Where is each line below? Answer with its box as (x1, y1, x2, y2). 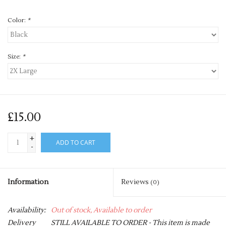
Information (8, 177, 48, 187)
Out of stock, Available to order (51, 205, 152, 215)
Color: (8, 16, 27, 24)
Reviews (121, 177, 150, 187)
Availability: (8, 205, 46, 215)
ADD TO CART (56, 138, 95, 147)
